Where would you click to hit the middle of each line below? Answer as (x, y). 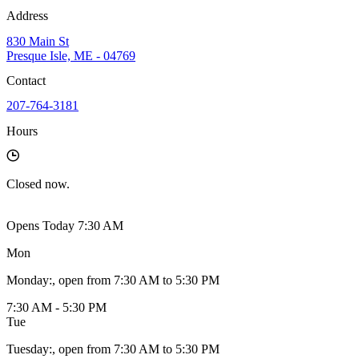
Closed (24, 184)
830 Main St (38, 41)
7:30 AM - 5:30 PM (56, 307)
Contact (26, 81)
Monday (28, 280)
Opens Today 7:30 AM (65, 225)
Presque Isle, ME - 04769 (71, 55)
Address (27, 16)
